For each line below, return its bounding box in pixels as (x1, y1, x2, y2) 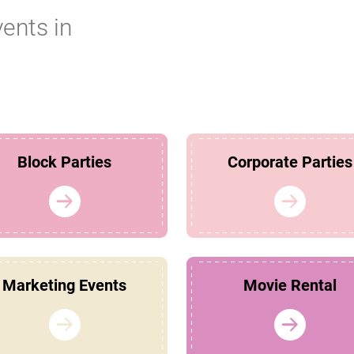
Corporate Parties (227, 153, 352, 172)
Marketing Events (2, 276, 126, 296)
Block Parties (17, 153, 111, 172)
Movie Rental (243, 276, 337, 296)
